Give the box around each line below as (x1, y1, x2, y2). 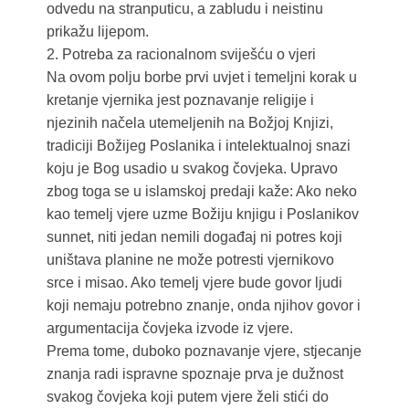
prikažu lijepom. (46, 24, 149, 40)
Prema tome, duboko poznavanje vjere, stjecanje (46, 343, 362, 360)
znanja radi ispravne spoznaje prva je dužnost (46, 366, 343, 383)
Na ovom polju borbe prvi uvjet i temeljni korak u (46, 69, 357, 86)
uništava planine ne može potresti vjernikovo (46, 252, 334, 268)
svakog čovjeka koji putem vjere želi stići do (46, 389, 329, 405)
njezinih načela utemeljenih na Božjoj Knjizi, (46, 115, 333, 131)
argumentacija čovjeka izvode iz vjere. (46, 320, 293, 337)
